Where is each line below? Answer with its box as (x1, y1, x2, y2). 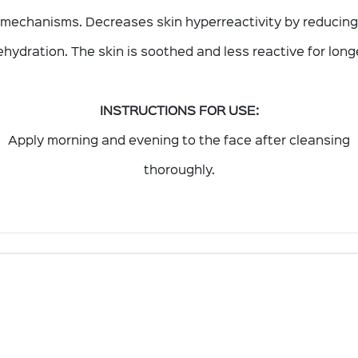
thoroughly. (143, 159, 215, 177)
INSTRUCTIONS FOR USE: (99, 100, 259, 118)
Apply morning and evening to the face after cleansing (8, 129, 350, 148)
